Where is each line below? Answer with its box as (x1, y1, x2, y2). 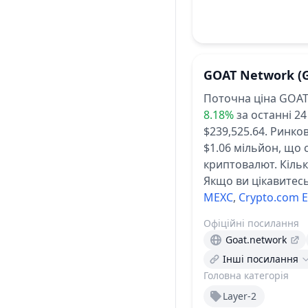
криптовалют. (203, 157, 277, 172)
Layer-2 (223, 289, 256, 302)
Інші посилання (223, 252, 298, 265)
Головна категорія (203, 269, 289, 282)
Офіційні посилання (203, 217, 299, 230)
